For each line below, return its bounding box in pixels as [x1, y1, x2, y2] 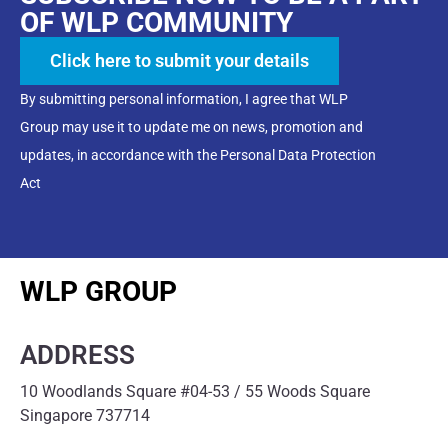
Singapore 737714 [20, 406, 150, 426]
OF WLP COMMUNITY [20, 6, 293, 40]
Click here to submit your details [50, 50, 309, 72]
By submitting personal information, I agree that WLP [20, 91, 348, 108]
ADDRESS [20, 340, 135, 371]
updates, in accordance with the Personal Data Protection [20, 147, 376, 164]
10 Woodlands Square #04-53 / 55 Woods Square [20, 382, 370, 402]
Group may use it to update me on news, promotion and [20, 119, 363, 136]
